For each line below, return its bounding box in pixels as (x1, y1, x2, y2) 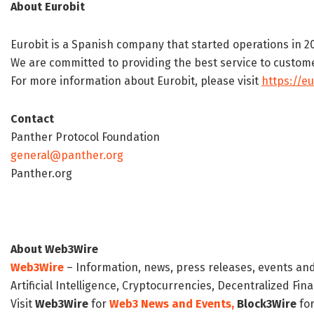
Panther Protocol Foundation (11, 130, 160, 144)
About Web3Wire (11, 243, 98, 257)
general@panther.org (11, 149, 123, 163)
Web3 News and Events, (109, 297, 234, 311)
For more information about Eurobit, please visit (11, 74, 261, 88)
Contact (11, 112, 54, 126)
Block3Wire (237, 297, 296, 311)
